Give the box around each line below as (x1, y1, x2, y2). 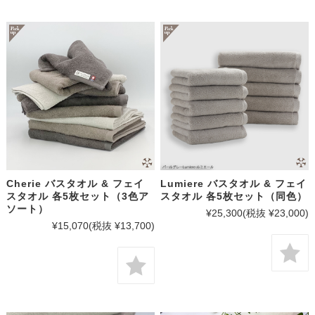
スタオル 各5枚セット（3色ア (6, 190, 149, 202)
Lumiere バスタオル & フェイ (160, 177, 307, 189)
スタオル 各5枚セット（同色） (160, 190, 308, 202)
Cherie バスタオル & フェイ (6, 177, 144, 189)
